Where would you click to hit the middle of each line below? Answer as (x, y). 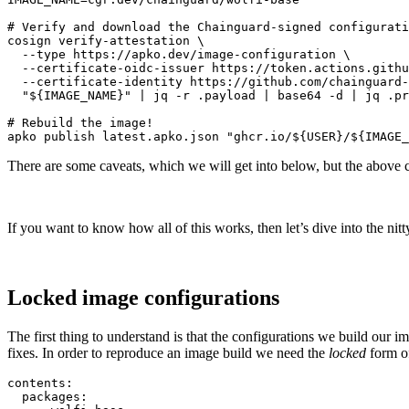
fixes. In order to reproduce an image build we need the (168, 352)
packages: (47, 396)
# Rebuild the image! (80, 123)
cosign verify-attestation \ (106, 41)
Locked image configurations (143, 297)
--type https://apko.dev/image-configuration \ (179, 55)
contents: (40, 383)
